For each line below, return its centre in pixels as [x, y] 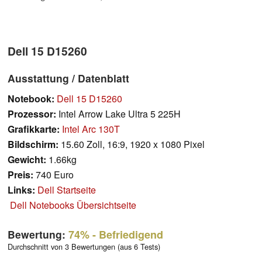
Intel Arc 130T [91, 129]
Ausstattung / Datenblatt [68, 78]
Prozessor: [32, 113]
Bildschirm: [33, 144]
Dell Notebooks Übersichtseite [73, 205]
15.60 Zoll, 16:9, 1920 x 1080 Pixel [132, 144]
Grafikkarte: [34, 129]
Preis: [20, 174]
